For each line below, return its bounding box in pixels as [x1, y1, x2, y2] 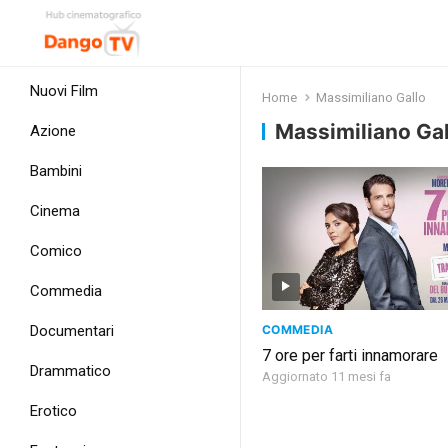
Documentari [30, 322, 114, 340]
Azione [30, 122, 76, 140]
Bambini [30, 162, 82, 180]
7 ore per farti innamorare [262, 345, 438, 365]
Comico [30, 242, 82, 260]
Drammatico [30, 362, 111, 380]
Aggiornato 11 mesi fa [262, 368, 391, 384]
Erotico [30, 402, 77, 420]
